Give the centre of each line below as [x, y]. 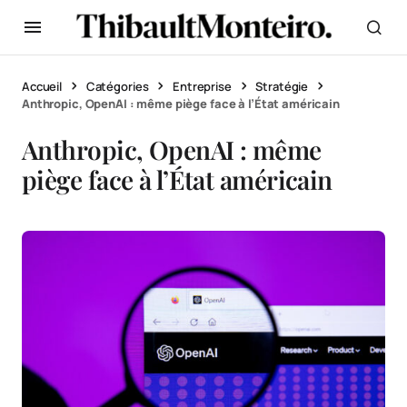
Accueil [42, 86]
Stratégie [282, 86]
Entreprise [202, 86]
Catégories [117, 86]
